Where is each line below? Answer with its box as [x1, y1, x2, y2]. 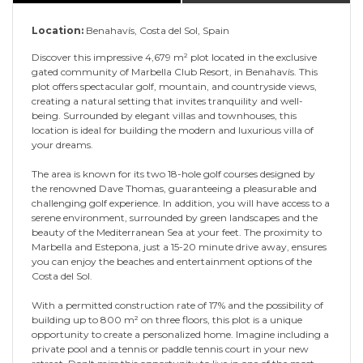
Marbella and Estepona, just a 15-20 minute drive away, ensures [32, 240, 327, 253]
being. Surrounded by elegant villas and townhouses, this [32, 109, 297, 122]
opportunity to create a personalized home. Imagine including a [32, 327, 329, 340]
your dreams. [32, 138, 93, 151]
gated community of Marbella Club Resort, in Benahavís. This [32, 65, 318, 78]
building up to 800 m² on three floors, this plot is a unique [32, 313, 302, 326]
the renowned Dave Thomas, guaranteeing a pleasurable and [32, 181, 317, 194]
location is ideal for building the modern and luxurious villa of [32, 123, 314, 136]
